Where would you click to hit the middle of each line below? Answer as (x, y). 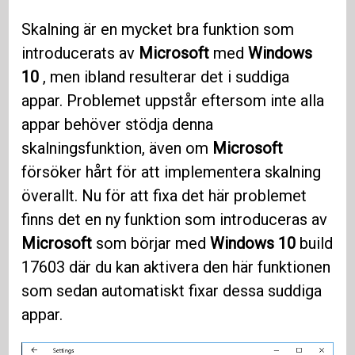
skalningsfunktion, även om (117, 149)
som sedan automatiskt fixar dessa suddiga (172, 291)
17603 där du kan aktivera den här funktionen (176, 267)
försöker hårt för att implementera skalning (172, 172)
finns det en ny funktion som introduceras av (175, 220)
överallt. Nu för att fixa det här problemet (164, 196)
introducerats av (80, 53)
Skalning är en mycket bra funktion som (158, 30)
